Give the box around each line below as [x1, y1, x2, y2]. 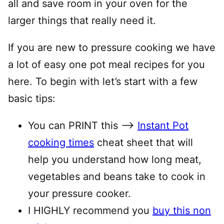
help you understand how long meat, [28, 153, 201, 165]
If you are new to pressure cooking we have [8, 41, 215, 53]
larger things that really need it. [8, 14, 156, 26]
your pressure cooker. [28, 187, 131, 199]
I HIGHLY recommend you [28, 204, 152, 216]
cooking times [28, 136, 94, 148]
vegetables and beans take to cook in [28, 170, 205, 182]
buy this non [152, 204, 211, 216]
